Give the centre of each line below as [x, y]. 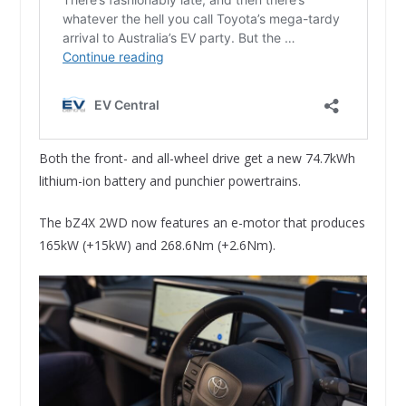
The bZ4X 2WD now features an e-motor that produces [202, 222]
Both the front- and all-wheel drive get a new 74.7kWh [197, 158]
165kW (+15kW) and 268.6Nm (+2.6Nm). [157, 245]
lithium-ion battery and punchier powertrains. [169, 180]
